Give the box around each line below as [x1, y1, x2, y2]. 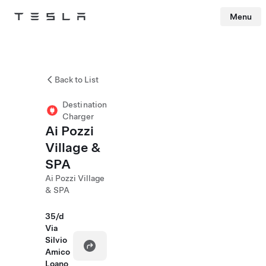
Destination [62, 100, 107, 109]
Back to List [55, 75, 99, 84]
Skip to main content [4, 28, 66, 37]
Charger [62, 112, 94, 121]
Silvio [45, 235, 67, 245]
